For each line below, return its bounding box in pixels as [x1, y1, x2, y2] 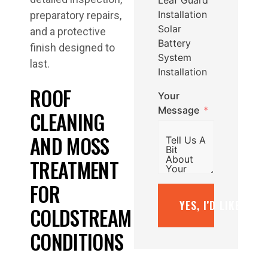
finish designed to [30, 41, 115, 54]
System [158, 51, 191, 63]
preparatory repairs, [30, 9, 121, 22]
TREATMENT [30, 154, 118, 185]
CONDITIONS [30, 226, 124, 257]
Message [158, 103, 199, 116]
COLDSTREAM [30, 202, 132, 233]
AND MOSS [30, 130, 109, 162]
